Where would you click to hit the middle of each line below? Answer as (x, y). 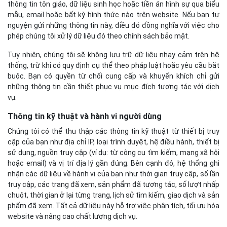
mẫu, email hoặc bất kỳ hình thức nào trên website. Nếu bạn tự (113, 14)
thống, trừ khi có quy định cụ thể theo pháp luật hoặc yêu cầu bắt (113, 65)
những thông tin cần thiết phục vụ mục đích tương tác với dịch (113, 86)
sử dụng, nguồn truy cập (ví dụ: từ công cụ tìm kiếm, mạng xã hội (113, 152)
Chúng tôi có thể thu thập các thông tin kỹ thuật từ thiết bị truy (113, 131)
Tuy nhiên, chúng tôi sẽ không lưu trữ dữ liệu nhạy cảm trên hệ (113, 54)
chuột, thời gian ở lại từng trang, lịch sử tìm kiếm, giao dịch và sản (113, 195)
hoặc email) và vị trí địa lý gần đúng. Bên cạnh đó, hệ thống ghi (113, 163)
